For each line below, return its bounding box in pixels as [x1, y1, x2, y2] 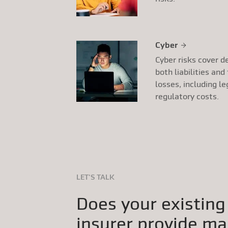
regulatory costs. [155, 92, 219, 101]
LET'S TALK [76, 173, 115, 181]
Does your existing [76, 193, 225, 213]
